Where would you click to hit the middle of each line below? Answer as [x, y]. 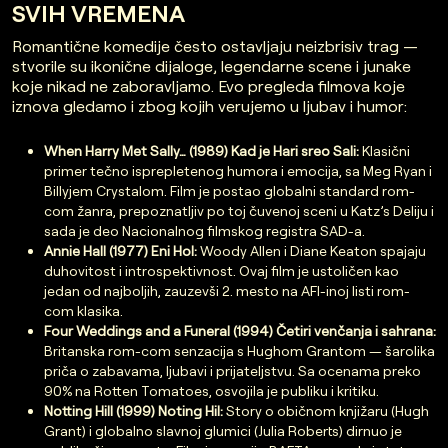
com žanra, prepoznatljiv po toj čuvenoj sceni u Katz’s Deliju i [239, 210]
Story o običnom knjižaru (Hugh [326, 410]
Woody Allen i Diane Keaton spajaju [311, 250]
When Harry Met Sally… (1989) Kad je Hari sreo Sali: [201, 150]
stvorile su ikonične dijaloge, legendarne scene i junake [211, 66]
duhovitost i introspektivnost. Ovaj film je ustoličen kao [221, 270]
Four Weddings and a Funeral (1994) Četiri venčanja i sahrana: [240, 330]
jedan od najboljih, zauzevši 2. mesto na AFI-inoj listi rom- [227, 290]
